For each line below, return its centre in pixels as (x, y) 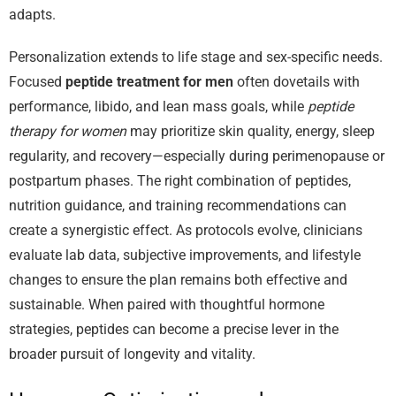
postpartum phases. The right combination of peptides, (180, 181)
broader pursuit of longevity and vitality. (132, 354)
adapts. (32, 15)
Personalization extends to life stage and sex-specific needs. (196, 57)
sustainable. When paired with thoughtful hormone (167, 305)
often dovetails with (297, 82)
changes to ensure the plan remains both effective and (178, 280)
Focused (37, 82)
